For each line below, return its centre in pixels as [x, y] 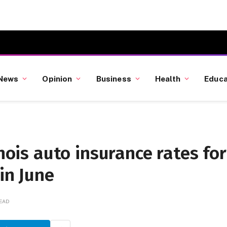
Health [168, 78]
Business [113, 78]
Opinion [57, 78]
